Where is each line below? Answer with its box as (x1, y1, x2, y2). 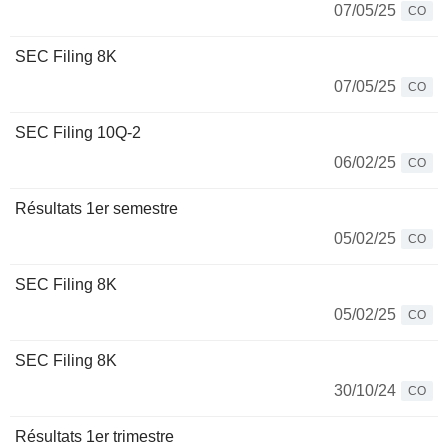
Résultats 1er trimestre (15, 428, 174, 445)
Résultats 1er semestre (15, 200, 178, 217)
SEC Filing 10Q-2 (15, 124, 141, 141)
